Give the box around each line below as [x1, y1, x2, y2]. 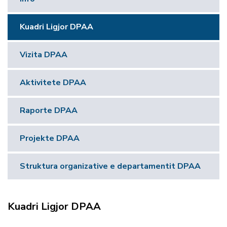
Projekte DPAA [20, 133, 80, 144]
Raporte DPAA [20, 105, 78, 116]
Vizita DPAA [20, 49, 67, 60]
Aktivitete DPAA [20, 77, 86, 88]
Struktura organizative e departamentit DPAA [20, 161, 201, 172]
